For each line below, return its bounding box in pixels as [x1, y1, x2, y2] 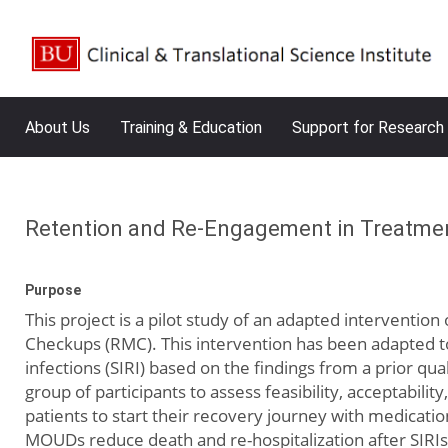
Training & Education [120, 118, 262, 137]
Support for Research [292, 118, 444, 137]
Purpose [25, 282, 81, 298]
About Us [25, 118, 90, 137]
